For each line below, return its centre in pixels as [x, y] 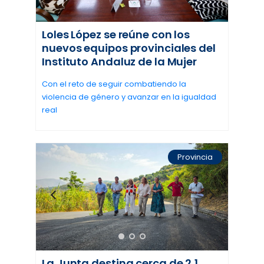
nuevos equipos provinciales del [129, 48]
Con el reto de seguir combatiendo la [114, 84]
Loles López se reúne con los [116, 35]
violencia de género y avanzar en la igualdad [129, 97]
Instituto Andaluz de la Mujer [120, 62]
